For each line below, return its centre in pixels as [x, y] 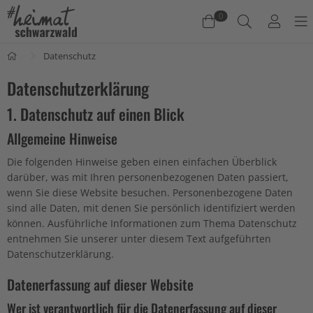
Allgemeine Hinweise [62, 138]
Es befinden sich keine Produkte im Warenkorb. [135, 95]
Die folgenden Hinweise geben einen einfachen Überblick [142, 162]
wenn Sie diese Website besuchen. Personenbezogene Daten [150, 192]
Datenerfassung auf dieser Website [100, 284]
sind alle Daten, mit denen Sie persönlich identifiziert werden [151, 208]
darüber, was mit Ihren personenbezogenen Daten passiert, [148, 177]
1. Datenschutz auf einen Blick [96, 114]
